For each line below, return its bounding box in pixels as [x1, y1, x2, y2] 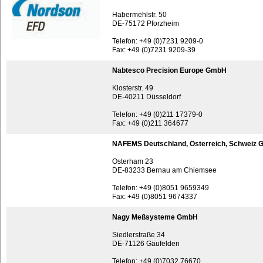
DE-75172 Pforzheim [112, 19, 179, 28]
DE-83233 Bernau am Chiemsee [112, 166, 217, 174]
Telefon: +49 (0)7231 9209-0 [112, 37, 203, 45]
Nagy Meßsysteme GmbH [112, 213, 198, 221]
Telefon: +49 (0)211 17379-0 [112, 110, 203, 119]
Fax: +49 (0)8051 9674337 [112, 193, 197, 201]
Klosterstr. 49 [112, 84, 153, 92]
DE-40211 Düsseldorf [112, 93, 181, 101]
